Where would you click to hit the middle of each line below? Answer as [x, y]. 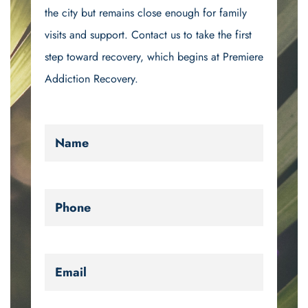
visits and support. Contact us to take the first [148, 35]
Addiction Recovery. [91, 79]
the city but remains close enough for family [146, 13]
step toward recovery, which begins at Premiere [154, 57]
